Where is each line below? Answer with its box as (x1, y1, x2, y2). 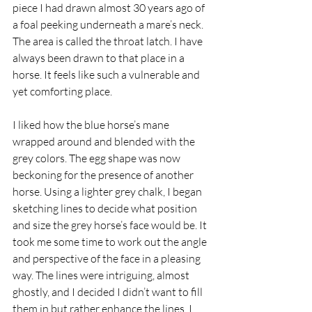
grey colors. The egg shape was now (13, 150, 182, 165)
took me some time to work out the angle (13, 234, 209, 249)
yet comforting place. (13, 84, 112, 98)
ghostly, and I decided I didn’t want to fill (13, 284, 205, 299)
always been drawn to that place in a (13, 50, 187, 65)
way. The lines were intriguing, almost (13, 267, 192, 282)
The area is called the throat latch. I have (13, 33, 205, 48)
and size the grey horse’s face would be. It (13, 217, 209, 232)
